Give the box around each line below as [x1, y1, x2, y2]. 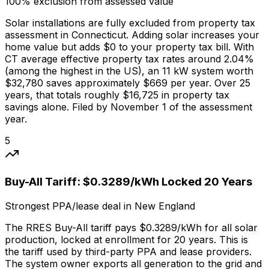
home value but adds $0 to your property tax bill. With [5, 41, 254, 53]
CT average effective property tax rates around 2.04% [5, 53, 254, 65]
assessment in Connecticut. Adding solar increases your [5, 29, 259, 41]
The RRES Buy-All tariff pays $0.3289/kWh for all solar [5, 221, 258, 234]
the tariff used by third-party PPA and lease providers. [5, 245, 252, 258]
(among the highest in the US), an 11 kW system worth [5, 65, 253, 77]
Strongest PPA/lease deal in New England [5, 199, 195, 212]
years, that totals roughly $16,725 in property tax [5, 89, 229, 101]
